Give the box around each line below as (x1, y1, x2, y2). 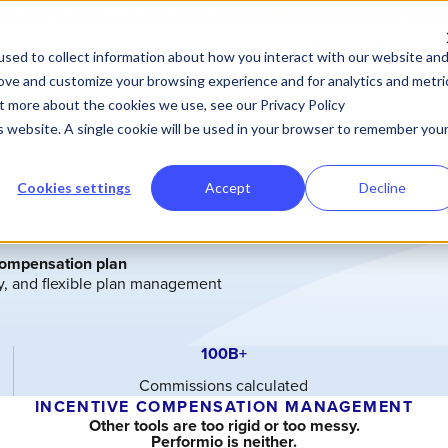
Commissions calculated (139, 374, 309, 396)
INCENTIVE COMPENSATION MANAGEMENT (34, 395, 414, 418)
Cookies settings (17, 178, 132, 196)
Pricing (300, 30, 351, 53)
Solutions (197, 30, 265, 53)
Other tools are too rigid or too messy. (88, 414, 360, 437)
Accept (205, 178, 252, 196)
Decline (358, 178, 406, 196)
